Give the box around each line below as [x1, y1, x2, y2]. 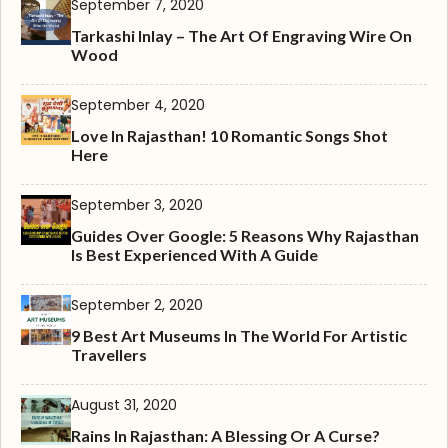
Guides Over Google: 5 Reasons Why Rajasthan [71, 226, 419, 246]
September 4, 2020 [71, 95, 205, 116]
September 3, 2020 [71, 195, 203, 216]
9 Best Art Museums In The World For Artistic [71, 326, 407, 346]
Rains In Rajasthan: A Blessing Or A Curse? [71, 426, 380, 446]
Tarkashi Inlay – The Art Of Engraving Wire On [71, 26, 412, 46]
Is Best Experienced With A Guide [71, 245, 318, 265]
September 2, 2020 [71, 295, 203, 316]
